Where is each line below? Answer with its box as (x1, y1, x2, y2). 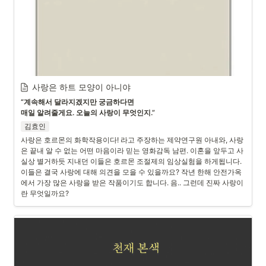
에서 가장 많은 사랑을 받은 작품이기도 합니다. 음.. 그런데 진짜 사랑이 (21, 178, 243, 187)
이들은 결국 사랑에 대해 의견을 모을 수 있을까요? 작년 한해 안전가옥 (21, 167, 242, 176)
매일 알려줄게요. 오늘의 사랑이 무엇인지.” (21, 108, 155, 117)
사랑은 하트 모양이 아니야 (32, 82, 131, 92)
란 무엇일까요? (21, 189, 71, 198)
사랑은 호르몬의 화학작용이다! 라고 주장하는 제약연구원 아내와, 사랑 (21, 135, 243, 144)
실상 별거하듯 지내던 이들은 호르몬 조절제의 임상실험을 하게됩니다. (21, 157, 242, 166)
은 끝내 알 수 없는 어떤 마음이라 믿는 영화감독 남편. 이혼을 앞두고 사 (21, 146, 243, 155)
